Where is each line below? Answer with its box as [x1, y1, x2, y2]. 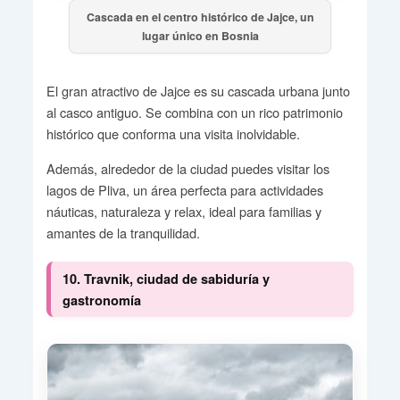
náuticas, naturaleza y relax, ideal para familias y [46, 201, 321, 221]
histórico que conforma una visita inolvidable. [46, 123, 300, 143]
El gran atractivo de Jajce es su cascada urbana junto [46, 80, 350, 100]
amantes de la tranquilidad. [46, 222, 200, 242]
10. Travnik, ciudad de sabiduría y [62, 269, 270, 287]
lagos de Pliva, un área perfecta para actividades [46, 179, 323, 199]
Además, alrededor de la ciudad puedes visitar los [46, 158, 329, 178]
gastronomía [62, 290, 141, 309]
